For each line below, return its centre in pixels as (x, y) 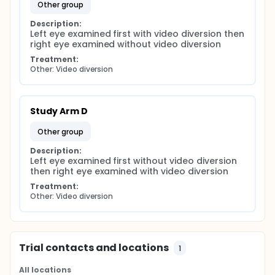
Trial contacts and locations (94, 248)
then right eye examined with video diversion (129, 171)
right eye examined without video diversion (126, 44)
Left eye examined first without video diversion (134, 161)
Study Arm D (59, 111)
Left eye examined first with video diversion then (137, 34)
